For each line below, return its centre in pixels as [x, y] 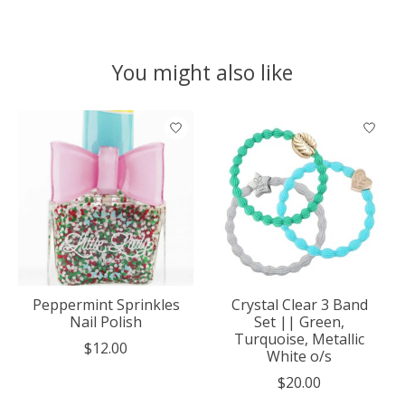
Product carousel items [96, 121]
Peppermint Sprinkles [106, 305]
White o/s [299, 357]
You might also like [202, 72]
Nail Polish [106, 322]
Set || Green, [299, 322]
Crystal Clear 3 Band [299, 305]
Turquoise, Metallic [299, 339]
